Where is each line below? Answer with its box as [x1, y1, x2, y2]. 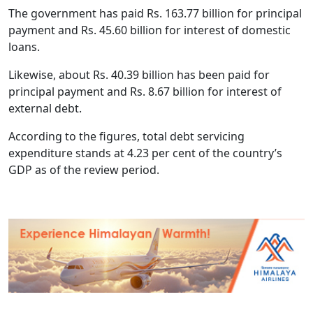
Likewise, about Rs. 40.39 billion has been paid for [8, 66, 270, 82]
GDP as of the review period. [8, 161, 159, 177]
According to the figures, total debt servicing [8, 128, 245, 144]
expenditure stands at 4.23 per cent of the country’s [8, 145, 282, 161]
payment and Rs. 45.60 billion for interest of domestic [8, 22, 291, 38]
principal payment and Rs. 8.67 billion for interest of [8, 83, 282, 99]
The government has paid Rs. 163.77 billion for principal [8, 5, 302, 21]
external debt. [8, 100, 82, 116]
